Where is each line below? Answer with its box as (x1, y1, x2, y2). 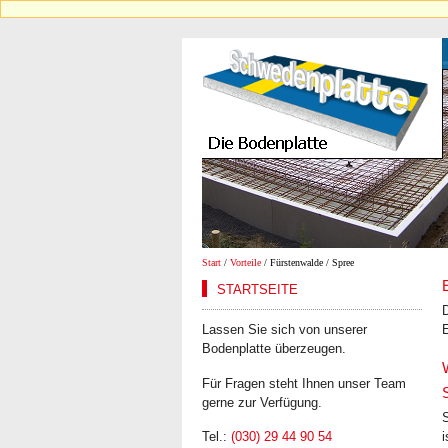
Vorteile (230, 257, 261, 268)
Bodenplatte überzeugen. (202, 341, 346, 356)
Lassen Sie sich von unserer (202, 322, 367, 337)
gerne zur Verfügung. (202, 394, 322, 410)
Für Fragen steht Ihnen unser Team (202, 375, 406, 391)
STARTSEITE (217, 282, 298, 297)
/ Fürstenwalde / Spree (261, 257, 354, 268)
